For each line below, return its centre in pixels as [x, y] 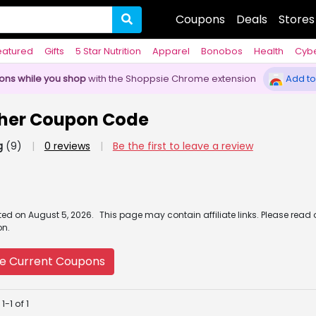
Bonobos [222, 51]
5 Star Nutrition [108, 51]
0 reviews [67, 146]
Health [269, 51]
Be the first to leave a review [183, 146]
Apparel [171, 51]
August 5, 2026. [61, 215]
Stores [297, 19]
